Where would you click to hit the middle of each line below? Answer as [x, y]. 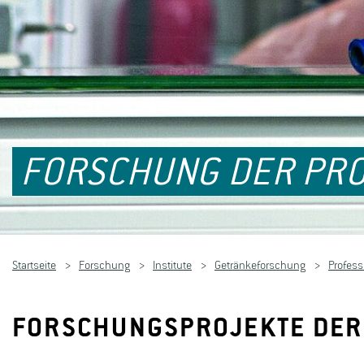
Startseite [34, 266]
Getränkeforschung [260, 266]
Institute [172, 266]
